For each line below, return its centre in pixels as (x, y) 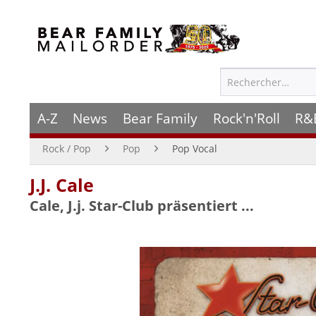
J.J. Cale (62, 185)
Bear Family (160, 118)
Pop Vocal (195, 148)
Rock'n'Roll (246, 118)
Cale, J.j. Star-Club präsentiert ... (142, 206)
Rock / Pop (67, 148)
